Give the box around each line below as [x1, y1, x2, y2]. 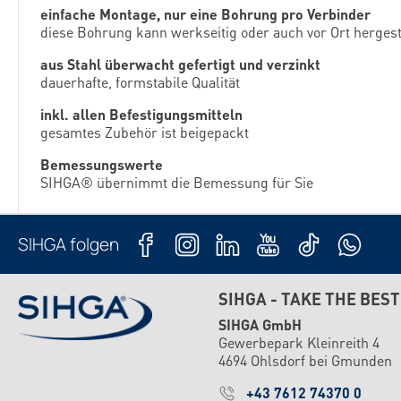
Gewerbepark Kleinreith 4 [218, 333, 380, 353]
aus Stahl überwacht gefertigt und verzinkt [40, 55, 320, 73]
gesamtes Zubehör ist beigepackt [40, 123, 249, 141]
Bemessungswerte [40, 155, 163, 174]
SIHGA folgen [18, 233, 119, 257]
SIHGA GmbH [218, 315, 302, 335]
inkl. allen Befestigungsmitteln [40, 105, 243, 124]
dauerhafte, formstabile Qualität [40, 73, 240, 91]
